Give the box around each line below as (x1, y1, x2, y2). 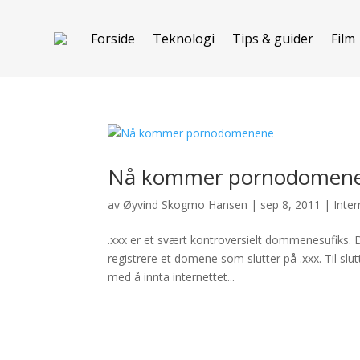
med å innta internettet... (108, 269, 235, 284)
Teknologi (153, 30, 215, 47)
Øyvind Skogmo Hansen (123, 197, 248, 212)
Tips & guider (232, 30, 314, 47)
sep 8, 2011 (260, 197, 321, 212)
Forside (91, 30, 136, 47)
